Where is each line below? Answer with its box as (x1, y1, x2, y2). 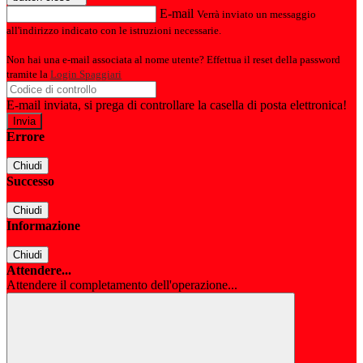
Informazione (6, 219, 80, 233)
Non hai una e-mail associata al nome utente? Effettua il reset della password (6, 53, 340, 66)
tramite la (6, 68, 50, 81)
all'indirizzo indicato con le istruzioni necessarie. (6, 24, 221, 37)
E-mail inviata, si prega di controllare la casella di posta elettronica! (6, 98, 347, 113)
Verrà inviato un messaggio (197, 8, 316, 21)
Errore (6, 130, 45, 144)
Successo (6, 174, 54, 189)
